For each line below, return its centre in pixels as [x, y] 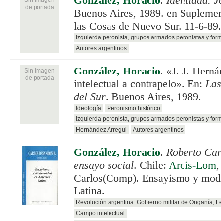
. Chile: [151, 165]
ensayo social [104, 165]
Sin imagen [39, 70]
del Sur [90, 96]
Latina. [89, 191]
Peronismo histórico [134, 108]
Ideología [89, 108]
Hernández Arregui [101, 129]
